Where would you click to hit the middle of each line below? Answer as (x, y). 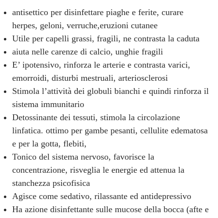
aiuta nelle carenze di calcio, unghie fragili (88, 51)
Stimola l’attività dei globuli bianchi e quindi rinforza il (110, 91)
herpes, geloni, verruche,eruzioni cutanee (85, 25)
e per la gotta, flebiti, (49, 143)
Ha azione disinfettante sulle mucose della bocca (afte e (110, 209)
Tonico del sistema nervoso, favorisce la (83, 156)
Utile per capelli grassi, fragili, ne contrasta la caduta (106, 38)
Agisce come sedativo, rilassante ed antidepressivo (102, 196)
